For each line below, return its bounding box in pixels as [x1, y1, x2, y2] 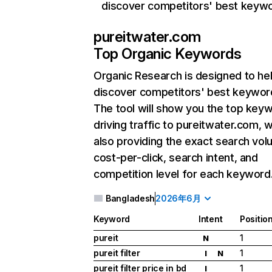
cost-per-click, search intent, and [93, 151, 258, 164]
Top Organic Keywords [93, 45, 242, 63]
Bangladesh [106, 193, 155, 203]
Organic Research [93, 69, 182, 82]
